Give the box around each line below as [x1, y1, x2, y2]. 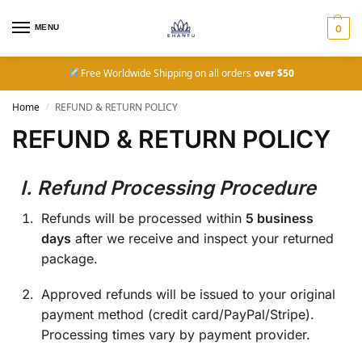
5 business [246, 210, 314, 226]
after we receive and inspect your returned [71, 230, 334, 246]
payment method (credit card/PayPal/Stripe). [41, 306, 314, 323]
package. [41, 250, 98, 267]
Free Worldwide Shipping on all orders [78, 66, 255, 80]
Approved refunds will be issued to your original [41, 286, 335, 303]
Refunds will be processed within [41, 210, 246, 226]
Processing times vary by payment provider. [41, 326, 310, 343]
